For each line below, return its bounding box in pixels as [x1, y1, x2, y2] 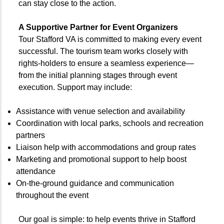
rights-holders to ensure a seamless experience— [18, 58, 194, 67]
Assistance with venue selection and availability [16, 106, 185, 115]
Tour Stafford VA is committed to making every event [18, 34, 201, 43]
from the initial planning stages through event [18, 70, 177, 79]
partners [16, 130, 45, 139]
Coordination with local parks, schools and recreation [16, 118, 203, 127]
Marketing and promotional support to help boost [16, 154, 186, 163]
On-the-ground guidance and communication [16, 178, 174, 187]
